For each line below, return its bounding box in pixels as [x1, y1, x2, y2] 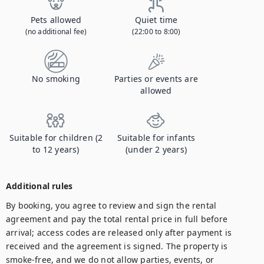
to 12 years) [32, 144, 80, 155]
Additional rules [6, 180, 73, 192]
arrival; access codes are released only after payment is [6, 227, 232, 238]
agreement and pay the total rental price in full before [6, 213, 228, 225]
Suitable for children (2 [9, 132, 103, 143]
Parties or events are [114, 73, 199, 84]
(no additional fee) [25, 27, 87, 37]
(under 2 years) [126, 144, 187, 155]
